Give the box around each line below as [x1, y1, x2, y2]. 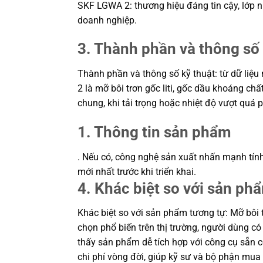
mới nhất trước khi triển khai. [77, 166, 196, 177]
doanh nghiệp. [77, 14, 137, 26]
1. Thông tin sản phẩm [77, 123, 231, 141]
